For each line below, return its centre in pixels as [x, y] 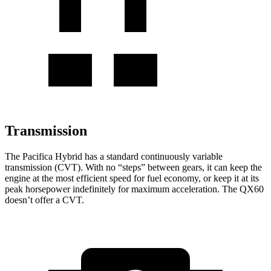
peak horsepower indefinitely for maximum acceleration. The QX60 [134, 189]
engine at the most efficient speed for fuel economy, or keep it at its [132, 178]
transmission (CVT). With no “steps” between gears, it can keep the [133, 167]
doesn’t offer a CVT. [44, 200]
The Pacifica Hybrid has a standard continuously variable [114, 156]
